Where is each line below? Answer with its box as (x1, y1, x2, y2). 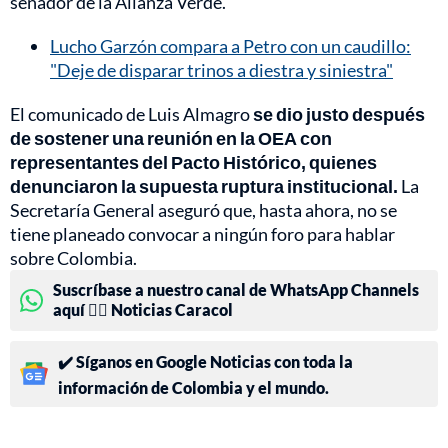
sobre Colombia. (10, 246, 137, 269)
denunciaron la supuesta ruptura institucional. (10, 174, 398, 197)
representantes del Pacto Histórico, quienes (10, 150, 377, 173)
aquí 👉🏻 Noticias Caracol (53, 299, 233, 319)
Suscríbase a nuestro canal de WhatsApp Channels (53, 279, 419, 299)
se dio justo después (250, 102, 425, 125)
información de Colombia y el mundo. (58, 377, 329, 397)
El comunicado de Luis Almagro (10, 102, 250, 125)
